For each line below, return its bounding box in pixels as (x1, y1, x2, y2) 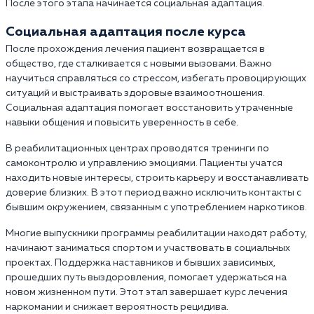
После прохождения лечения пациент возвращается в (6, 44, 265, 55)
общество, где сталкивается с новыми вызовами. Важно (6, 59, 272, 69)
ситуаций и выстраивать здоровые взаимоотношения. (6, 88, 265, 99)
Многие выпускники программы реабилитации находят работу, (6, 228, 307, 239)
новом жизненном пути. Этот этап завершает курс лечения (6, 287, 287, 298)
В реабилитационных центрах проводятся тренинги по (6, 144, 269, 154)
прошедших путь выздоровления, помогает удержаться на (6, 273, 287, 283)
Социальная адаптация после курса (6, 25, 246, 39)
